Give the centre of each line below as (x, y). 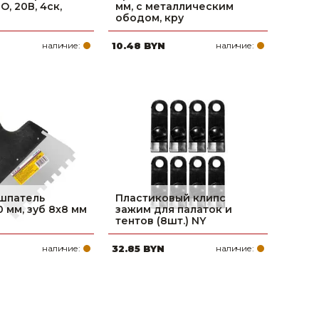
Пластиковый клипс (171, 198)
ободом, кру (150, 18)
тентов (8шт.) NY (161, 221)
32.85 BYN (138, 249)
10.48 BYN (138, 46)
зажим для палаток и (174, 209)
